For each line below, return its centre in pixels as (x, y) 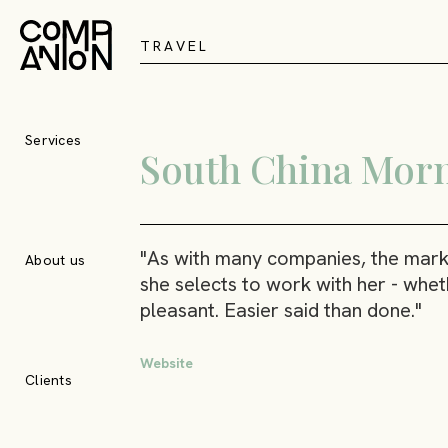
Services (53, 140)
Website (166, 362)
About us (55, 260)
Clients (48, 380)
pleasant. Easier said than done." (281, 309)
